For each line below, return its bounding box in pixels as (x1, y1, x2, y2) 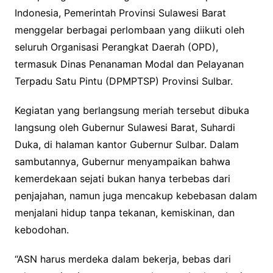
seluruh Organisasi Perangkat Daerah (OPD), (14, 40, 218, 53)
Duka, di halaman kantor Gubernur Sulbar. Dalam (14, 138, 239, 151)
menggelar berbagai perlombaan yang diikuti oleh (14, 23, 244, 36)
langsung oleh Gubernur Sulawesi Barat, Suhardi (14, 121, 235, 133)
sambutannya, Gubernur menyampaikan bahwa (14, 155, 230, 168)
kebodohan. (14, 223, 69, 236)
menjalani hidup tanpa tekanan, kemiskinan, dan (14, 206, 235, 219)
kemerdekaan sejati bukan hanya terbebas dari (14, 172, 230, 185)
